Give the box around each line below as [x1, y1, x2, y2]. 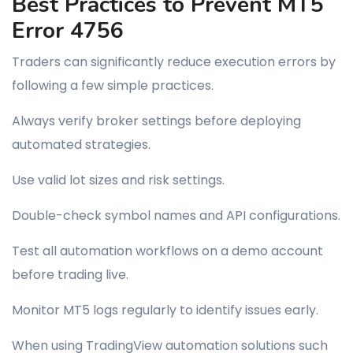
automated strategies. [12, 136, 150, 154]
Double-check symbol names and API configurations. [12, 206, 340, 225]
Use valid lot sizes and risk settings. [12, 171, 225, 189]
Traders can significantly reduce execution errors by [12, 53, 336, 71]
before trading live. [12, 266, 128, 284]
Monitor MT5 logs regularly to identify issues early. [12, 301, 318, 319]
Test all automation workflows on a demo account [12, 242, 323, 260]
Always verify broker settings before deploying [12, 112, 301, 130]
